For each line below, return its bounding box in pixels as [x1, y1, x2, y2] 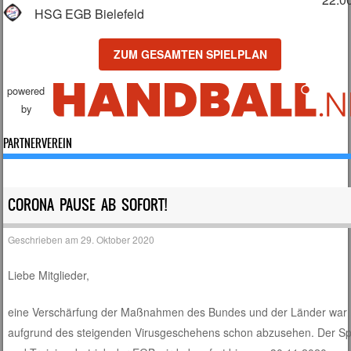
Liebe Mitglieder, [8, 266, 90, 283]
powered [7, 83, 45, 99]
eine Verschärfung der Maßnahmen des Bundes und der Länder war [8, 303, 348, 320]
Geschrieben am [8, 232, 81, 246]
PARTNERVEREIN [3, 135, 73, 153]
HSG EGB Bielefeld [34, 5, 145, 24]
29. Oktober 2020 [81, 232, 155, 246]
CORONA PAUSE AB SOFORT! [8, 194, 168, 216]
